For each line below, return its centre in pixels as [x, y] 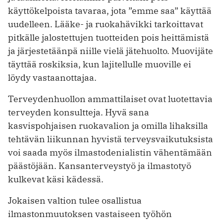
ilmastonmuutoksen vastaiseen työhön [90, 214]
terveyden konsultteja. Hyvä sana [79, 112]
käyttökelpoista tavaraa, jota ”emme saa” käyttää [110, 11]
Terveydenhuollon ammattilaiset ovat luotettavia [110, 99]
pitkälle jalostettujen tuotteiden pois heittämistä [109, 38]
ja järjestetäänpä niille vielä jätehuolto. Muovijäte [111, 51]
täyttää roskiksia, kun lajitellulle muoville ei [100, 64]
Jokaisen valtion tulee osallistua [75, 201]
